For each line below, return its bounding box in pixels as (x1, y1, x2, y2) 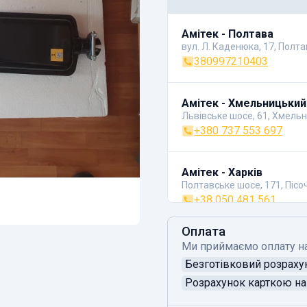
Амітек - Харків (182, 166, 262, 179)
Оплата (182, 224, 225, 238)
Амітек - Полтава (182, 27, 273, 40)
